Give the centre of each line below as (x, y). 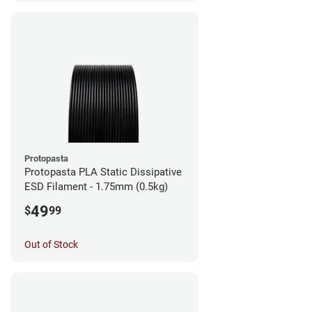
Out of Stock (51, 244)
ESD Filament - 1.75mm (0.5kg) (96, 186)
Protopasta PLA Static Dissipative (103, 172)
